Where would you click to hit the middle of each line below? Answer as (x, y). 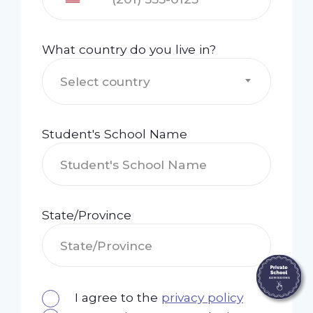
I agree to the (118, 298)
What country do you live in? (129, 50)
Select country (105, 82)
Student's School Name (114, 134)
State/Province (86, 215)
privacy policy (202, 298)
